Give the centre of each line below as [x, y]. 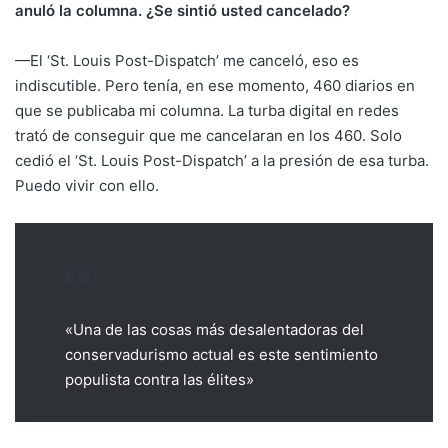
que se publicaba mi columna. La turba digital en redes [207, 110]
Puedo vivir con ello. [87, 185]
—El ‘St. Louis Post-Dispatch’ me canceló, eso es [187, 60]
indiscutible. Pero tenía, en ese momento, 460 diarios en [215, 85]
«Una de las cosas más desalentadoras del [214, 329]
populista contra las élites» [159, 379]
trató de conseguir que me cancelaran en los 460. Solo [208, 135]
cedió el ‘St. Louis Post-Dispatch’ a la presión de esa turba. [222, 160]
